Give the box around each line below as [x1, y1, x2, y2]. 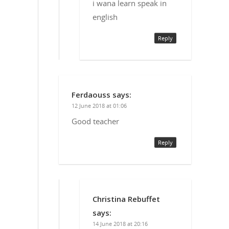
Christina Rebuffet [93, 193, 160, 204]
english [93, 11, 118, 22]
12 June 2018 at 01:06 [72, 101, 127, 109]
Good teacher [72, 116, 119, 126]
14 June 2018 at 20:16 [93, 219, 148, 227]
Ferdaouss [72, 89, 110, 100]
